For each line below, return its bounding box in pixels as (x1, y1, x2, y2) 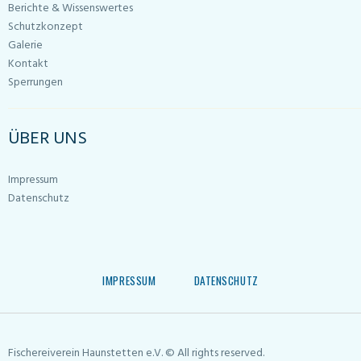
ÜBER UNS (8, 125, 87, 154)
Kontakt (8, 55, 48, 74)
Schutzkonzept (8, 18, 83, 37)
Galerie (8, 36, 43, 56)
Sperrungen (8, 73, 63, 93)
